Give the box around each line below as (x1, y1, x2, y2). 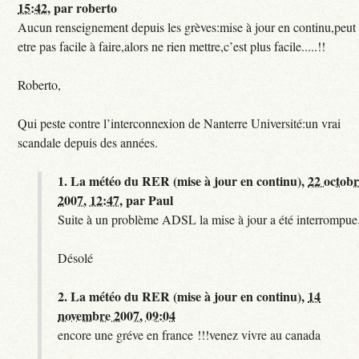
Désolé (58, 249, 94, 267)
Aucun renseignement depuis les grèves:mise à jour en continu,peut (18, 18, 357, 36)
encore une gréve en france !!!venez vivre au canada (58, 326, 321, 344)
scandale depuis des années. (18, 134, 159, 151)
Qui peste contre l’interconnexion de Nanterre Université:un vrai (18, 115, 341, 132)
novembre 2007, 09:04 (58, 306, 176, 325)
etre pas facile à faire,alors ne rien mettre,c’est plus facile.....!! (18, 38, 326, 55)
